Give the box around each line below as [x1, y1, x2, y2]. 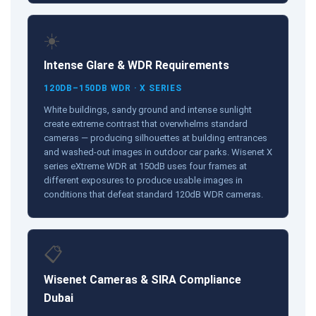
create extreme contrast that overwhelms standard [44, 118, 248, 129]
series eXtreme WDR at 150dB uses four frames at [44, 160, 247, 171]
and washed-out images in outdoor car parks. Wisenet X [44, 146, 272, 157]
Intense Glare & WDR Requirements [44, 58, 229, 72]
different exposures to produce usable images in [44, 174, 243, 186]
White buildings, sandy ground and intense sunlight [44, 104, 252, 115]
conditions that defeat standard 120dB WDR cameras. [44, 188, 263, 200]
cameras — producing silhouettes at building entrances [44, 132, 267, 143]
